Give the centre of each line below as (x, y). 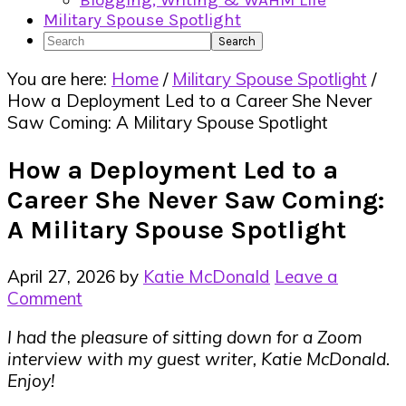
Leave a (306, 277)
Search (70, 39)
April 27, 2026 (61, 277)
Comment (45, 299)
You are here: (59, 79)
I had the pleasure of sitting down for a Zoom (185, 338)
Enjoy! (31, 381)
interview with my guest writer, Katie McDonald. (198, 359)
